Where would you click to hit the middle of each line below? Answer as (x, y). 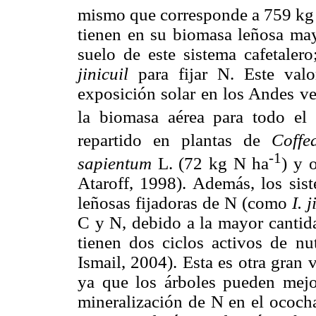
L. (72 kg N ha (211, 164)
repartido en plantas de (175, 140)
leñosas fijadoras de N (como (185, 203)
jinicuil (103, 73)
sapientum (115, 164)
